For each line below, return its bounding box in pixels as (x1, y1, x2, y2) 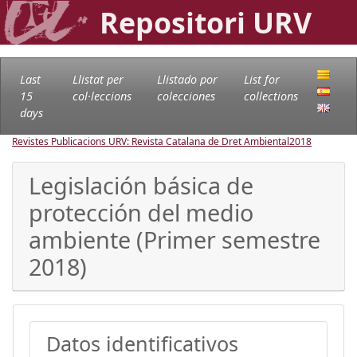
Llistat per (72, 71, 124, 87)
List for (243, 71, 280, 87)
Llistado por (156, 71, 218, 87)
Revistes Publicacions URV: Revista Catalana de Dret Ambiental (12, 134, 289, 148)
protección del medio (29, 196, 253, 228)
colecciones (156, 88, 215, 104)
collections (243, 88, 298, 104)
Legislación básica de (29, 169, 253, 201)
